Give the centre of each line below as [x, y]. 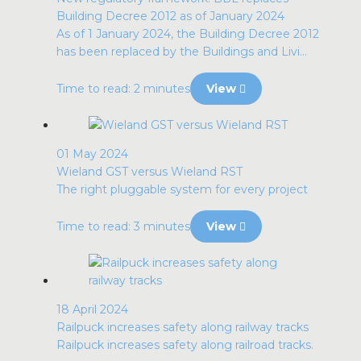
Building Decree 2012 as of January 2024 [170, 16]
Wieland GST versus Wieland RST [149, 172]
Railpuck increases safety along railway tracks [183, 327]
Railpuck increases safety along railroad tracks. [185, 345]
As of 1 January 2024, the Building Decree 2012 [188, 34]
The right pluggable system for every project [182, 189]
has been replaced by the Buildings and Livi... [182, 52]
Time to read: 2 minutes [123, 89]
